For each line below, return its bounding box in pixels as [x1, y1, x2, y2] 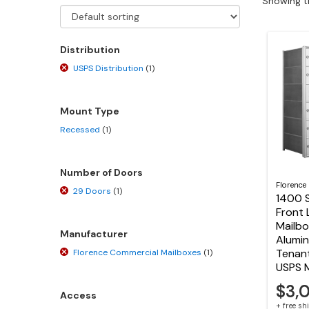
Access [60, 288, 97, 301]
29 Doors [73, 185, 114, 197]
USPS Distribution [73, 62, 146, 74]
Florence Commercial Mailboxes [73, 246, 204, 258]
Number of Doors [60, 166, 143, 179]
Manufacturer [60, 227, 128, 240]
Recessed [60, 123, 102, 135]
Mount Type [60, 104, 119, 117]
